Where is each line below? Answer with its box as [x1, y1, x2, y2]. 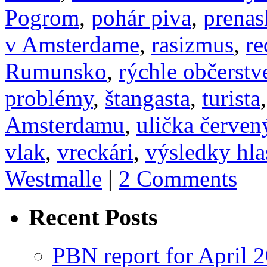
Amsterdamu [5, 111, 125, 138]
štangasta [105, 85, 190, 111]
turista [202, 85, 260, 111]
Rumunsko [5, 58, 107, 84]
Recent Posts [29, 203, 158, 231]
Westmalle [5, 165, 102, 191]
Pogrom [5, 4, 79, 30]
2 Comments [119, 165, 237, 191]
